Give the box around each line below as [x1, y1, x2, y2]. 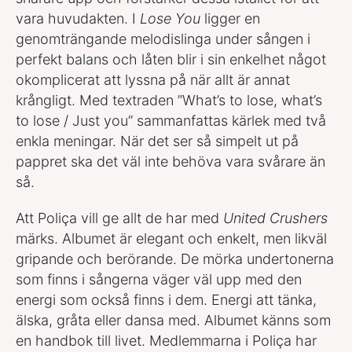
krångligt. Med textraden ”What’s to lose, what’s [16, 91, 322, 108]
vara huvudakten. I [16, 9, 140, 27]
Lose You [140, 9, 200, 27]
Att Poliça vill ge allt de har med [16, 209, 223, 226]
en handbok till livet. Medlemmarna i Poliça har [16, 332, 317, 349]
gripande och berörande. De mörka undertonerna [16, 250, 334, 267]
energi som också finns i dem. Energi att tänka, [16, 291, 317, 308]
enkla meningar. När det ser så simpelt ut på [16, 132, 299, 149]
